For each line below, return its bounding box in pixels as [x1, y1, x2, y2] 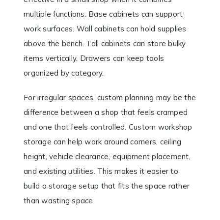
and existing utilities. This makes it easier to [24, 166, 178, 176]
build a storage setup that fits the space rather [24, 181, 190, 191]
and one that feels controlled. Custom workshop [24, 122, 192, 132]
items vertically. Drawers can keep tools [24, 54, 164, 63]
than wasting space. [24, 196, 95, 206]
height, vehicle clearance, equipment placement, [24, 152, 191, 162]
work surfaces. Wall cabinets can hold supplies [24, 24, 187, 34]
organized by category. [24, 68, 104, 78]
